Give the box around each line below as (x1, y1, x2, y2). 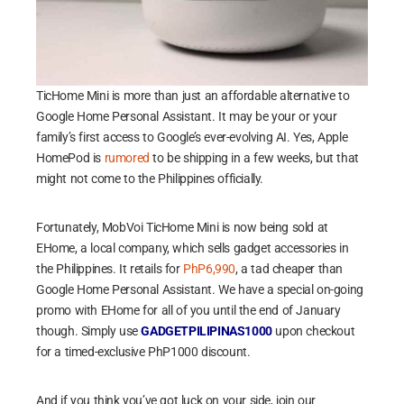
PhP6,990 (183, 262, 236, 277)
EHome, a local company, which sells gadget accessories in (36, 241, 349, 256)
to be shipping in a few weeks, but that (149, 151, 359, 166)
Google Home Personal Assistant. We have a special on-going (36, 282, 363, 298)
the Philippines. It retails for (36, 262, 184, 277)
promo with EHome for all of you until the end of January (36, 303, 341, 318)
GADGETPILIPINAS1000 (141, 324, 272, 339)
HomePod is (36, 151, 105, 166)
